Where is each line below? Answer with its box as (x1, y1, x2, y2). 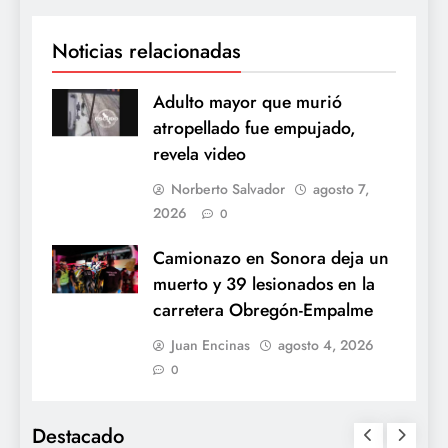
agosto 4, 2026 (278, 334, 374, 355)
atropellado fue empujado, (153, 114, 356, 141)
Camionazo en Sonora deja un (153, 244, 389, 271)
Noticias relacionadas (52, 35, 241, 66)
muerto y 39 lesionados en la (153, 270, 375, 297)
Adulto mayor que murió (153, 88, 342, 115)
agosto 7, (313, 178, 369, 199)
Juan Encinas (171, 334, 250, 355)
